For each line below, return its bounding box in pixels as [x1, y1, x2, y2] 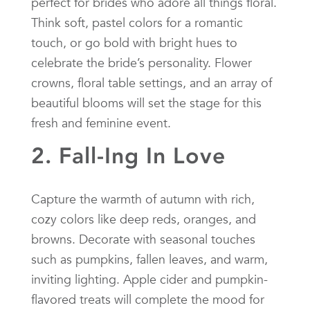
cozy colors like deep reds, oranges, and [31, 210, 256, 227]
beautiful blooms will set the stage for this [31, 94, 262, 111]
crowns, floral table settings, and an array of [31, 74, 272, 91]
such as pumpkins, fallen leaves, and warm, [31, 250, 268, 267]
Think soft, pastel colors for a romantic [31, 14, 243, 30]
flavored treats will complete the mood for [31, 291, 264, 307]
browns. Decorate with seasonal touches [31, 230, 255, 247]
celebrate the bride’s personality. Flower [31, 54, 252, 71]
